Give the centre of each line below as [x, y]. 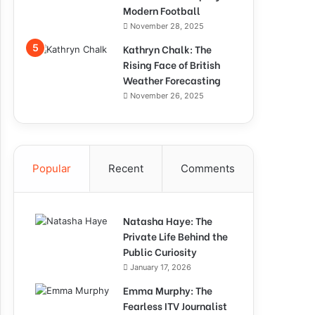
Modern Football [162, 10]
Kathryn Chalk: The [167, 49]
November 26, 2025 [167, 96]
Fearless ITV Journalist [175, 306]
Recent [126, 168]
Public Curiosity [160, 251]
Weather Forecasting [172, 80]
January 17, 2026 [161, 267]
